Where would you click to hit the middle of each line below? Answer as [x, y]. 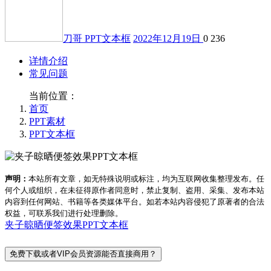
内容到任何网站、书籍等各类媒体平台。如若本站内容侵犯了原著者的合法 [135, 201]
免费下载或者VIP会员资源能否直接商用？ [83, 253]
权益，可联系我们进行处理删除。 [64, 213]
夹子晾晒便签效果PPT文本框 [67, 224]
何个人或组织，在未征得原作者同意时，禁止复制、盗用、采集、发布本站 [135, 190]
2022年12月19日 [168, 38]
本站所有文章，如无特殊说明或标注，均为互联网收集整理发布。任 [146, 178]
